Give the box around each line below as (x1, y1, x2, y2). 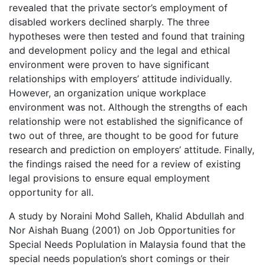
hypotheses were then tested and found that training (9, 30, 245, 42)
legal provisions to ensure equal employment (9, 172, 210, 184)
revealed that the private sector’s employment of (9, 1, 228, 14)
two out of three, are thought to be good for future (9, 129, 238, 141)
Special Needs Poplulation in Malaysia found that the (9, 238, 245, 250)
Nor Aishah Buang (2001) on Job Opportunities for (9, 224, 235, 236)
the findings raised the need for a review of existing (9, 157, 241, 170)
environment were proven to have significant (9, 58, 209, 70)
